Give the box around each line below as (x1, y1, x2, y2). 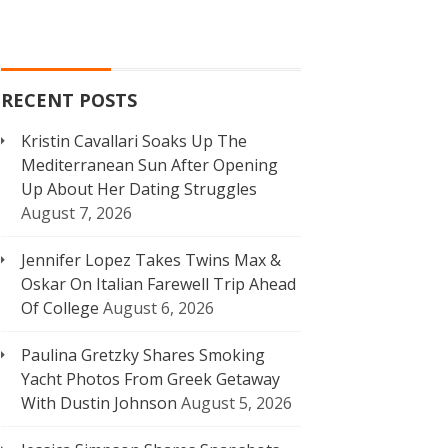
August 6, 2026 (103, 297, 214, 319)
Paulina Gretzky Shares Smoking (21, 344, 265, 366)
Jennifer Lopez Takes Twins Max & (21, 249, 281, 271)
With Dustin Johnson (21, 392, 177, 414)
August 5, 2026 (181, 392, 292, 414)
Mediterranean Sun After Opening (21, 154, 278, 176)
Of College (21, 297, 99, 319)
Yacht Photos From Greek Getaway (21, 368, 280, 390)
